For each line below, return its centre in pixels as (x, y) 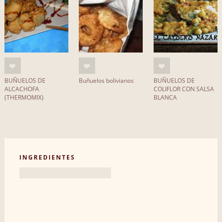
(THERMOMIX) (24, 98)
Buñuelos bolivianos (107, 81)
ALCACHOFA (22, 89)
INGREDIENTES (47, 157)
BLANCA (165, 98)
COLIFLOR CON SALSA (184, 89)
